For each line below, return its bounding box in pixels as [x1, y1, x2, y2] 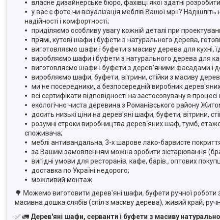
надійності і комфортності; [25, 17, 109, 25]
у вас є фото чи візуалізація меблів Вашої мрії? [31, 7, 184, 16]
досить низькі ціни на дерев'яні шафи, [31, 110, 156, 118]
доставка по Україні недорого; [31, 166, 129, 174]
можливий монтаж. [31, 175, 94, 184]
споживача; [25, 129, 62, 137]
